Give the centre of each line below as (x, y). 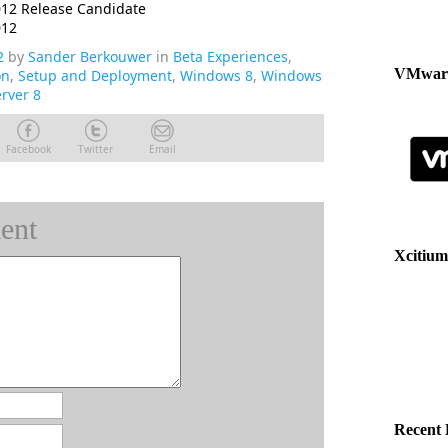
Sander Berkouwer (90, 56)
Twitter (95, 149)
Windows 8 (216, 75)
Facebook (28, 149)
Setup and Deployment (95, 75)
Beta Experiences (230, 56)
